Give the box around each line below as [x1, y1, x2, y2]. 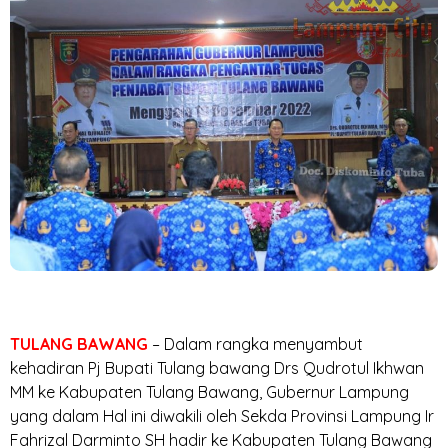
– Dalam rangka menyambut [152, 333, 363, 354]
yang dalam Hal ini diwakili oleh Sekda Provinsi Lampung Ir [10, 405, 434, 426]
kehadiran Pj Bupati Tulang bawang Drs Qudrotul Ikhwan [10, 357, 424, 378]
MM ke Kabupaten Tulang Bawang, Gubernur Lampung [10, 381, 409, 402]
